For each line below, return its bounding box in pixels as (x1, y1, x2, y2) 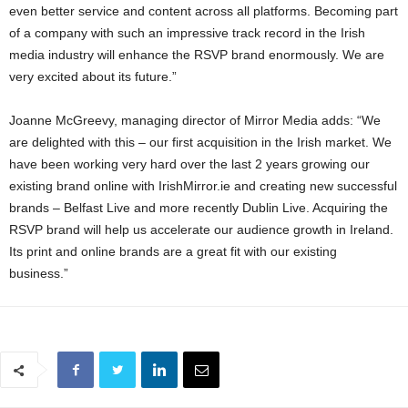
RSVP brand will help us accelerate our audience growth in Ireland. (9, 222, 393, 238)
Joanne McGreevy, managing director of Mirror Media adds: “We (9, 113, 381, 128)
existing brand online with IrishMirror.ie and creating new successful (9, 178, 397, 194)
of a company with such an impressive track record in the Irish (9, 25, 365, 41)
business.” (9, 266, 68, 281)
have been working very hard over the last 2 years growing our (9, 157, 370, 172)
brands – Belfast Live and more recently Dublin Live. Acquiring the (9, 200, 388, 216)
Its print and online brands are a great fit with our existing (9, 244, 337, 260)
